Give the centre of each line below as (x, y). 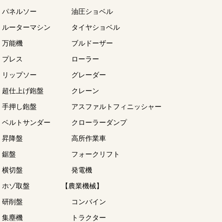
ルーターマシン (26, 27)
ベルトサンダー (26, 122)
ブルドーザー (92, 43)
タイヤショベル (96, 27)
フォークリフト (96, 154)
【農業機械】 (82, 186)
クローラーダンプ (99, 122)
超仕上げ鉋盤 (23, 91)
